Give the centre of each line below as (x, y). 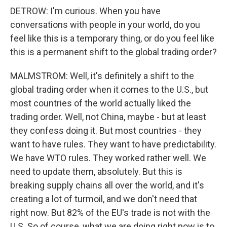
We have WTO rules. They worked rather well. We (108, 158)
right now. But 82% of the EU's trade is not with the (110, 213)
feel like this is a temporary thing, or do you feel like (112, 38)
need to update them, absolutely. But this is (96, 172)
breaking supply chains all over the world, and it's (107, 185)
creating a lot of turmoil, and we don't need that (104, 199)
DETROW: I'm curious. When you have (85, 11)
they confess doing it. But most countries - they (106, 130)
